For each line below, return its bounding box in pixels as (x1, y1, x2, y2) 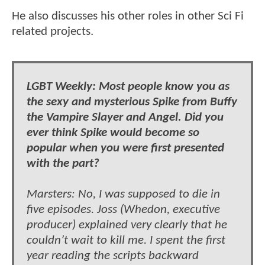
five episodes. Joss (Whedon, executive (27, 203, 220, 216)
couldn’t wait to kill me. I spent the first (27, 234, 225, 247)
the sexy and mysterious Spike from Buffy (27, 95, 237, 108)
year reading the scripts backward (27, 249, 199, 262)
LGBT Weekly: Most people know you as (27, 80, 230, 93)
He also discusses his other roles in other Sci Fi (12, 9, 244, 22)
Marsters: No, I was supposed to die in (27, 188, 220, 201)
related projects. (12, 25, 93, 38)
